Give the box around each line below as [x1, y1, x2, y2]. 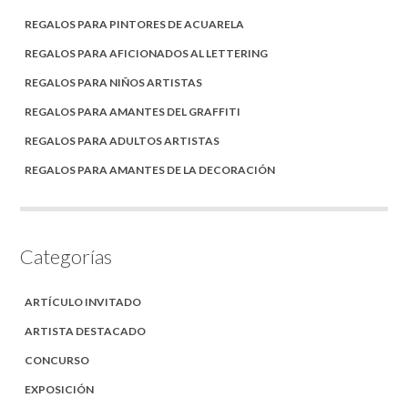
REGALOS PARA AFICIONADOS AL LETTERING [25, 46, 269, 60]
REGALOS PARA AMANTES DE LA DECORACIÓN [25, 162, 276, 177]
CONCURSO [25, 352, 90, 367]
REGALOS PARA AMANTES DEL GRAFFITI [25, 104, 241, 118]
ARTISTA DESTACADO [25, 323, 147, 338]
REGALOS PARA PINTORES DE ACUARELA [25, 16, 245, 31]
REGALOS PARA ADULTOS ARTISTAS [25, 133, 220, 148]
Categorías [20, 243, 113, 269]
